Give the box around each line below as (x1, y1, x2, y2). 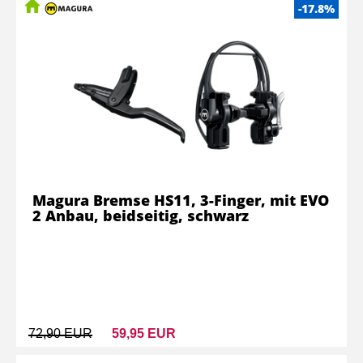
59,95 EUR (112, 327, 176, 340)
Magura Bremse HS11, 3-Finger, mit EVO (32, 190, 329, 210)
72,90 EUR (28, 327, 92, 340)
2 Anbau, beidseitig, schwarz (32, 206, 249, 225)
